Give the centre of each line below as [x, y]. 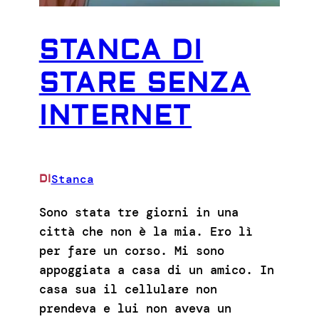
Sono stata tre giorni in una [138, 212]
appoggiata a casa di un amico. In [156, 270]
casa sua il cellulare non [128, 289]
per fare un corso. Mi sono [131, 250]
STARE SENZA [145, 84]
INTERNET [115, 116]
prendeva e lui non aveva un [135, 308]
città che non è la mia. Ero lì [146, 231]
